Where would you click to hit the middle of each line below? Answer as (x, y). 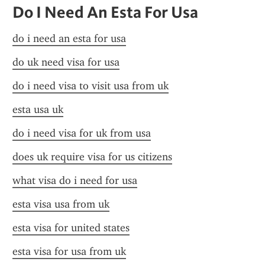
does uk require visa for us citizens (92, 157)
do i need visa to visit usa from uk (91, 86)
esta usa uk (38, 109)
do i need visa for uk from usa (82, 133)
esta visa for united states (71, 228)
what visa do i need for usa (75, 180)
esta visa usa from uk (61, 204)
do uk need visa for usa (66, 62)
